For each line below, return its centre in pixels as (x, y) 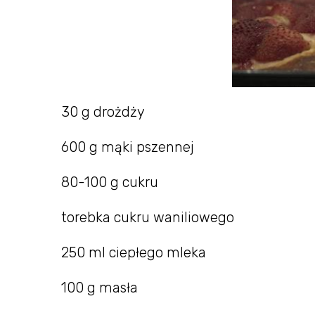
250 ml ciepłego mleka (134, 253)
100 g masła (99, 288)
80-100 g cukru (110, 182)
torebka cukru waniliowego (148, 218)
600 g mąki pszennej (128, 147)
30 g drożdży (103, 112)
